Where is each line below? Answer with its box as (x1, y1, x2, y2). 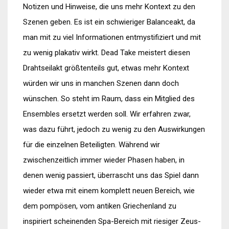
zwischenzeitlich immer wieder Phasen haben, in (23, 155, 185, 165)
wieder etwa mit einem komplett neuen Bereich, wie (23, 186, 195, 195)
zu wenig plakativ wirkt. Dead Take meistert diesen (23, 48, 190, 57)
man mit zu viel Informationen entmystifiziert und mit (23, 33, 201, 42)
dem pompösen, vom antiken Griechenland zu (23, 201, 176, 211)
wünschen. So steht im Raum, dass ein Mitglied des (23, 94, 195, 103)
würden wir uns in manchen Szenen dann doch (23, 79, 179, 88)
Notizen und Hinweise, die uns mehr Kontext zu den (23, 2, 195, 11)
